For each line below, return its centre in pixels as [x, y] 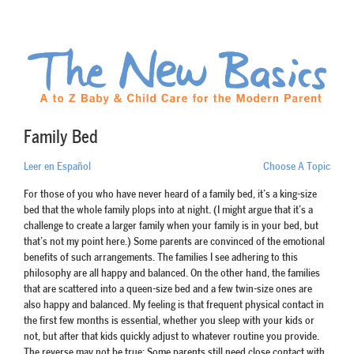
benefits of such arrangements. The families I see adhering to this [161, 258]
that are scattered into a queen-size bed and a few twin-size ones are [168, 290]
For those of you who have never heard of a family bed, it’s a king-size [170, 195]
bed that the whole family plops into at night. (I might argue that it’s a [168, 211]
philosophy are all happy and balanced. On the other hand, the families [172, 274]
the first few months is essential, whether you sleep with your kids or [169, 321]
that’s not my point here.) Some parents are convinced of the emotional [174, 242]
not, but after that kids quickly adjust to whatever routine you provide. [171, 337]
